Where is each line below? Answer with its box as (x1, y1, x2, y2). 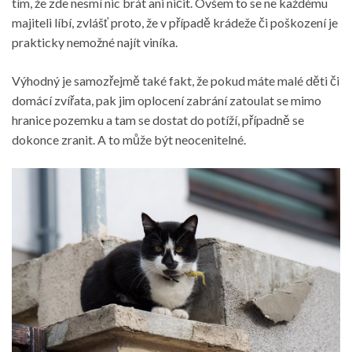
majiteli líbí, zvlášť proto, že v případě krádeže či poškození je (12, 14, 338, 30)
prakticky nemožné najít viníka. (12, 34, 178, 49)
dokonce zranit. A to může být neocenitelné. (12, 131, 246, 147)
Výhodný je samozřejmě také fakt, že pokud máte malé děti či (12, 72, 339, 88)
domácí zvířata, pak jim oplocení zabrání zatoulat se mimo (12, 92, 321, 108)
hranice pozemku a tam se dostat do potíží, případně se (12, 112, 304, 127)
